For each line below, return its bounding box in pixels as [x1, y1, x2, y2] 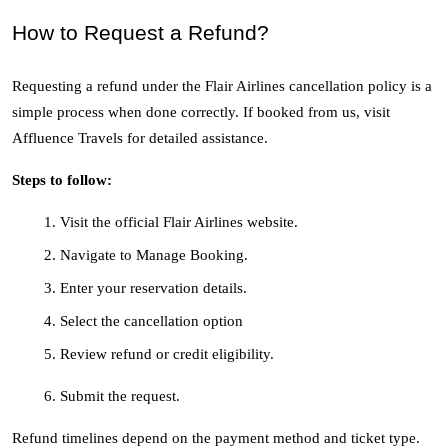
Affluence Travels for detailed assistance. [12, 130, 268, 147]
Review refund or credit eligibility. [60, 346, 274, 363]
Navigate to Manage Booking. [60, 247, 248, 264]
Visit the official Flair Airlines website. [60, 214, 298, 231]
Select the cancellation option [60, 313, 243, 330]
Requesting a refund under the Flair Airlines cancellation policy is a [12, 78, 432, 95]
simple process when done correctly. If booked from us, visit [12, 104, 390, 121]
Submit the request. [60, 388, 180, 405]
